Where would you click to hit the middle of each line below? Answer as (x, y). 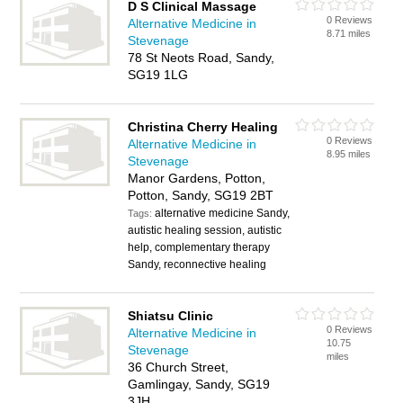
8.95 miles (349, 154)
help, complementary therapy (199, 247)
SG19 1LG (158, 75)
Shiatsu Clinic (171, 316)
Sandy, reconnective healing (197, 264)
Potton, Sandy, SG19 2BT (201, 195)
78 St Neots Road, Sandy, (201, 58)
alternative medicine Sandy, (223, 213)
